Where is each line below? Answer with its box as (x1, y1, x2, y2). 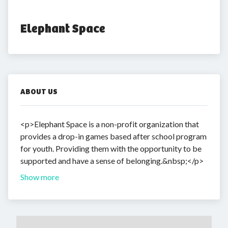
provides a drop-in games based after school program (20, 131, 207, 141)
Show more (20, 172, 59, 182)
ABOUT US (20, 87, 58, 96)
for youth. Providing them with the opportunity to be (20, 144, 202, 153)
